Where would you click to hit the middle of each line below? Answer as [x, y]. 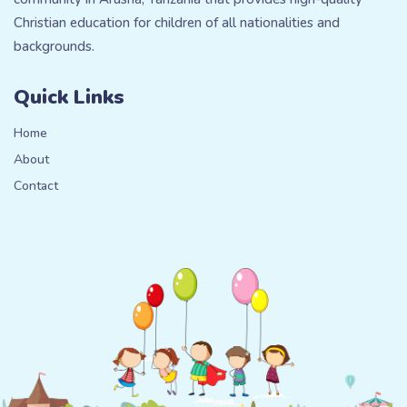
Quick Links [69, 97]
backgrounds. [54, 46]
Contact [36, 186]
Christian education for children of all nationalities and [177, 23]
